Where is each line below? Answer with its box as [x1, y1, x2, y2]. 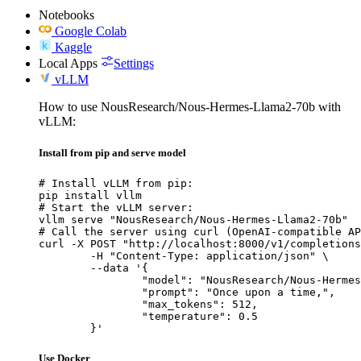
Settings [114, 56, 154, 70]
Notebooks [39, 7, 94, 22]
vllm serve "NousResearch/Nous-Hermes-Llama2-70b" [39, 213, 348, 226]
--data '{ [39, 261, 90, 274]
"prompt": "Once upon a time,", [39, 285, 142, 298]
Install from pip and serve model [39, 146, 186, 159]
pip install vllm [39, 189, 142, 201]
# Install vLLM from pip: [39, 176, 193, 189]
